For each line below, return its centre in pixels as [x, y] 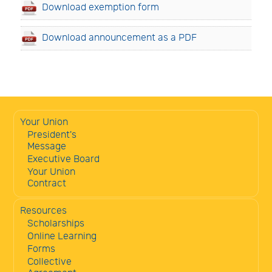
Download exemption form [100, 7]
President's [52, 135]
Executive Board [63, 159]
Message [47, 146]
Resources [43, 211]
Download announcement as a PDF [119, 38]
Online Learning [62, 236]
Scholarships [56, 223]
